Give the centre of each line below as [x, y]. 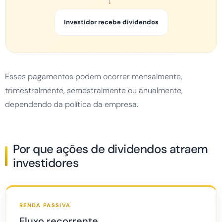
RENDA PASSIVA [45, 205]
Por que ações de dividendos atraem [111, 149]
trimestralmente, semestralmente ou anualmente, [94, 91]
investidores [46, 163]
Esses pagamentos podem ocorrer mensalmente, [94, 77]
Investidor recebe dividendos [111, 22]
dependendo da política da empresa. [72, 105]
